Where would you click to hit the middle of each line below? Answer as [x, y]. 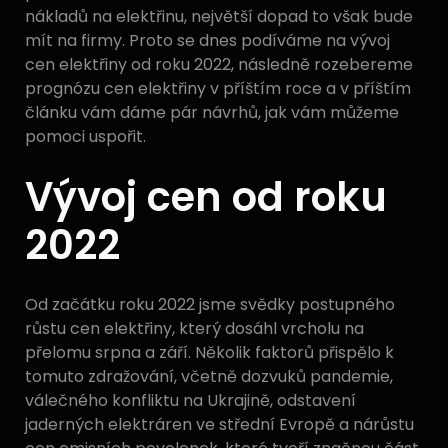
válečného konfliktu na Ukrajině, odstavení [190, 401]
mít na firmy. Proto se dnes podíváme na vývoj [207, 41]
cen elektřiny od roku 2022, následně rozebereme [219, 65]
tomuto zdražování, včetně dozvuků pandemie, [209, 377]
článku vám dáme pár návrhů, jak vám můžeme [212, 113]
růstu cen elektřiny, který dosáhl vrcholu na [194, 329]
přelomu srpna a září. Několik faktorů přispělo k [209, 353]
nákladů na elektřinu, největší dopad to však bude [219, 17]
